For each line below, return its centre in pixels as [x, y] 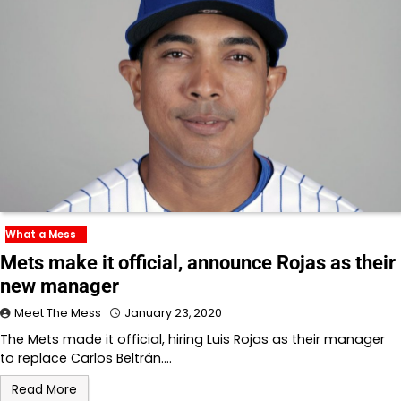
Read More [44, 389]
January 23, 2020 [173, 312]
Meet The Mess [58, 312]
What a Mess [41, 234]
